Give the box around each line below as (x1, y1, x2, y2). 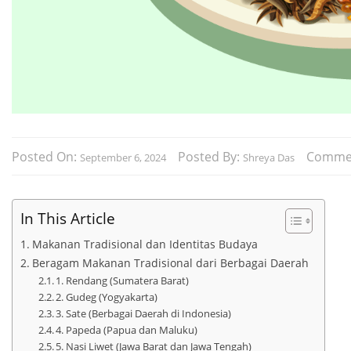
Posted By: (178, 147, 243, 165)
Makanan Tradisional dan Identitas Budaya (31, 236, 258, 251)
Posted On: (12, 147, 80, 165)
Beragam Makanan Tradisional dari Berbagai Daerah (31, 255, 309, 270)
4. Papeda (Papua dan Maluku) (56, 322, 198, 337)
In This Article (20, 207, 115, 229)
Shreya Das (243, 150, 295, 165)
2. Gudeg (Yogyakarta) (56, 289, 158, 304)
